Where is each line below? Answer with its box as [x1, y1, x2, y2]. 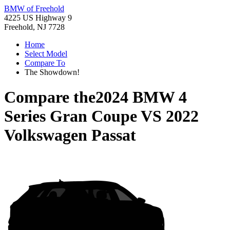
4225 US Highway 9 [4, 13, 72, 22]
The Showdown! [25, 68, 80, 76]
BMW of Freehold [4, 4, 64, 13]
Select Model [25, 49, 67, 58]
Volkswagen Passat [4, 126, 136, 145]
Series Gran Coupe [4, 107, 137, 126]
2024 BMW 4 [95, 88, 187, 107]
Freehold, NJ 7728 [4, 23, 65, 31]
